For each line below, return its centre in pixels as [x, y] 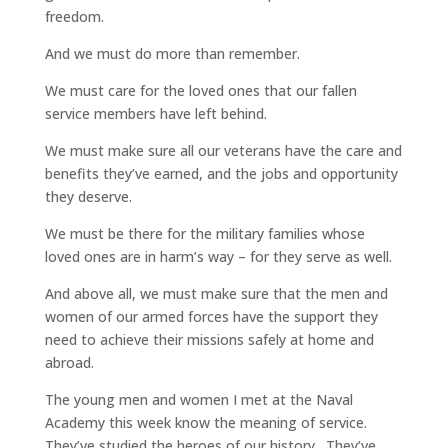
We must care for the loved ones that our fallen [200, 91]
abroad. [69, 363]
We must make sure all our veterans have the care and [223, 151]
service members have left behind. [155, 114]
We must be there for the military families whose [204, 234]
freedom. [74, 17]
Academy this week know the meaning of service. [207, 423]
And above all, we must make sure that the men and [216, 294]
